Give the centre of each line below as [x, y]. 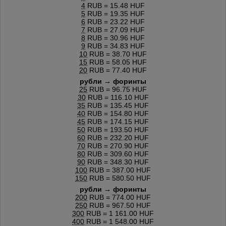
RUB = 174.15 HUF [117, 121]
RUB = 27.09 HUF [115, 30]
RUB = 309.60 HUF [117, 154]
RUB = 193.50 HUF [117, 129]
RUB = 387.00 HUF [119, 170]
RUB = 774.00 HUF [119, 197]
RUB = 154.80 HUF [117, 113]
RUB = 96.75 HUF [117, 89]
